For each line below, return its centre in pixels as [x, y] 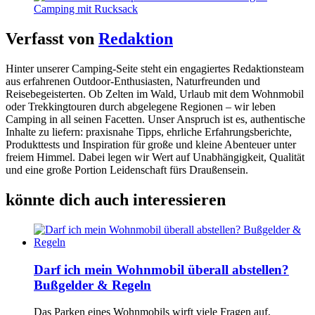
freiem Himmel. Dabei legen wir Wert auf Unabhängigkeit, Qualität [155, 157]
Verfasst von [52, 39]
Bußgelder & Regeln [92, 285]
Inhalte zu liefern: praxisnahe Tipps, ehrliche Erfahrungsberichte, [149, 132]
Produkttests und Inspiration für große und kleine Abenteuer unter [151, 145]
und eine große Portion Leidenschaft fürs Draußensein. [127, 170]
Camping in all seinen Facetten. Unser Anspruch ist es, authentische [155, 120]
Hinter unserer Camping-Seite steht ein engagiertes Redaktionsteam [155, 69]
